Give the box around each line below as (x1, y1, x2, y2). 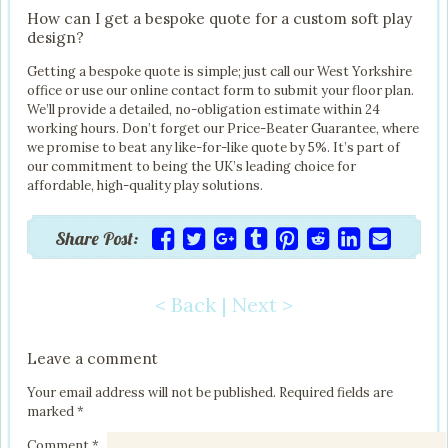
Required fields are (279, 384, 393, 402)
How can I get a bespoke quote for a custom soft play (27, 8, 412, 28)
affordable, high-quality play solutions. (27, 176, 263, 194)
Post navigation (27, 312, 200, 343)
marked (27, 403, 77, 421)
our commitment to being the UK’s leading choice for (27, 157, 356, 175)
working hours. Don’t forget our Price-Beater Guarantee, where (27, 119, 419, 137)
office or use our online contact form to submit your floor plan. (27, 81, 414, 99)
